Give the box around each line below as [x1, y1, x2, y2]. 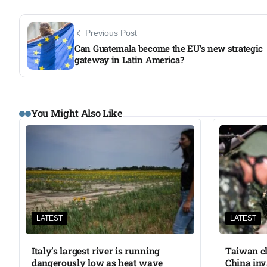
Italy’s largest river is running [32, 244, 160, 257]
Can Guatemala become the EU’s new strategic [74, 42, 263, 54]
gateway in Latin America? [74, 53, 184, 66]
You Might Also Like [31, 107, 123, 120]
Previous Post [85, 28, 137, 38]
